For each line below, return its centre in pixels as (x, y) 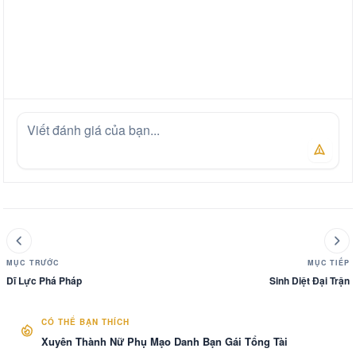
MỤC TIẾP (328, 263)
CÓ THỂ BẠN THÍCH (85, 322)
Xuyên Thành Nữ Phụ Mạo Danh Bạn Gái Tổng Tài (164, 341)
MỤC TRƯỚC (33, 263)
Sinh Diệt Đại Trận (310, 281)
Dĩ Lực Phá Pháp (44, 281)
